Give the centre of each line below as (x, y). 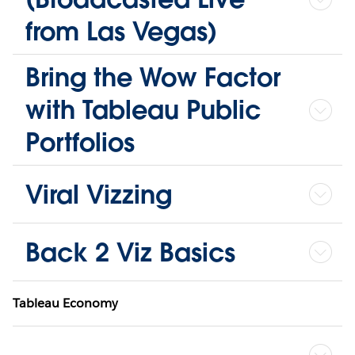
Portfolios (80, 143)
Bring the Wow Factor (153, 78)
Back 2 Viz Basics (130, 252)
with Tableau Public (143, 110)
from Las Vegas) (121, 32)
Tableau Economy (66, 303)
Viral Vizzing (99, 194)
